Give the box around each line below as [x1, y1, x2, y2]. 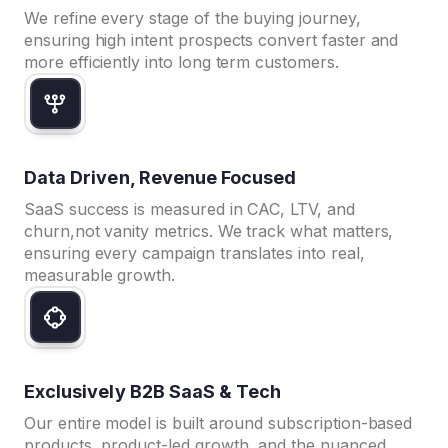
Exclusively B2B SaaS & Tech [24, 380, 282, 402]
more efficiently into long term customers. [24, 51, 339, 72]
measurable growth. [24, 264, 176, 285]
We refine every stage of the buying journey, [24, 7, 361, 28]
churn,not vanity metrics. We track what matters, [24, 220, 394, 241]
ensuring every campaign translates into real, [24, 242, 365, 263]
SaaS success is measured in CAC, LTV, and [24, 198, 355, 219]
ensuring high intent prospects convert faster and [24, 29, 399, 50]
